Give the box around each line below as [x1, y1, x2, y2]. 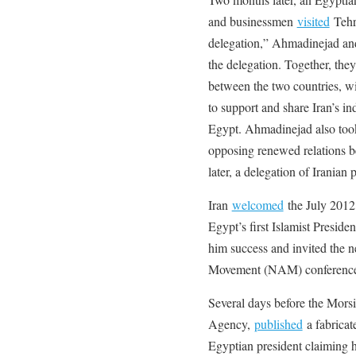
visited [296, 12, 330, 29]
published [253, 315, 303, 332]
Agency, [207, 315, 254, 332]
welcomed [231, 195, 284, 213]
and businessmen [207, 12, 297, 29]
